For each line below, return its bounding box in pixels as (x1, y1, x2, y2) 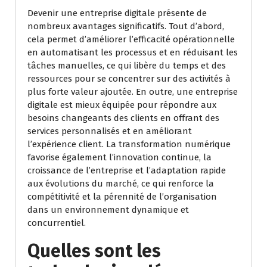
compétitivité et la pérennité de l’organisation (27, 191, 217, 203)
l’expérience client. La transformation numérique (27, 139, 231, 150)
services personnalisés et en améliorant (27, 126, 192, 137)
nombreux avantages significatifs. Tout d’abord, (27, 21, 224, 32)
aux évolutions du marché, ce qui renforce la (27, 178, 214, 190)
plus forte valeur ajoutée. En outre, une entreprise (27, 86, 238, 98)
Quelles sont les (27, 240, 161, 262)
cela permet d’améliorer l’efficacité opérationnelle (27, 34, 235, 45)
